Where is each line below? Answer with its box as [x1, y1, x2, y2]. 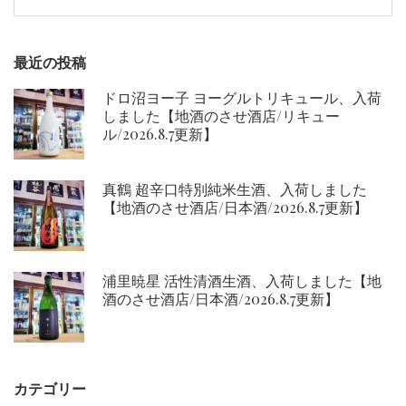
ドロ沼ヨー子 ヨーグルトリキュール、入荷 [102, 88, 382, 108]
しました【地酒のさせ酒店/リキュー [102, 106, 340, 126]
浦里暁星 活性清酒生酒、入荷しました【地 [102, 271, 382, 291]
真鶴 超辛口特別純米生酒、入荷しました [102, 179, 367, 199]
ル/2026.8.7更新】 [102, 124, 217, 144]
